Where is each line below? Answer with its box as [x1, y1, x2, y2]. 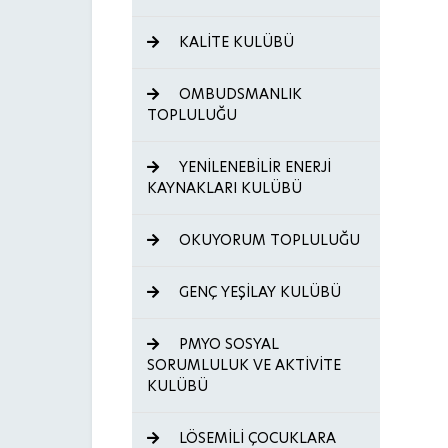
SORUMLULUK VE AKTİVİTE [147, 355, 341, 375]
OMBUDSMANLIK [175, 84, 302, 104]
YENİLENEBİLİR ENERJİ [175, 157, 331, 177]
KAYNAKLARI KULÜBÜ [147, 178, 302, 198]
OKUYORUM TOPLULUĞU [175, 230, 360, 250]
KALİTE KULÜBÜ [175, 32, 294, 52]
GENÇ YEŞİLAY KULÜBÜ [175, 282, 341, 302]
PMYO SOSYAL [175, 334, 279, 354]
